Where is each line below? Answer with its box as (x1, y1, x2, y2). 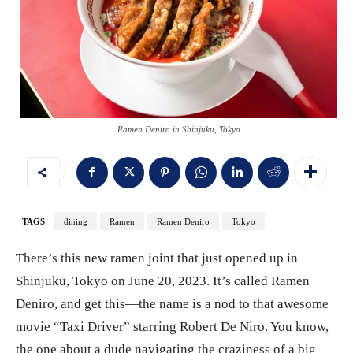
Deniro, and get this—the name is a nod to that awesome (16, 295, 329, 311)
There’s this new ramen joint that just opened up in (16, 250, 298, 266)
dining (64, 216, 87, 226)
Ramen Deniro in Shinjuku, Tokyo (117, 124, 240, 134)
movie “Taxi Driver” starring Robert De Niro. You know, (16, 318, 329, 334)
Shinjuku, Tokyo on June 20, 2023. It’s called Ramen (16, 273, 310, 288)
